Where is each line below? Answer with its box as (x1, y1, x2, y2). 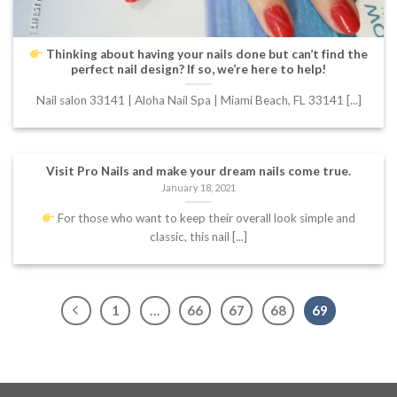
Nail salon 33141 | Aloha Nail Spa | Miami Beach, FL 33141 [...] (35, 92, 362, 107)
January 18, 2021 (161, 182, 236, 194)
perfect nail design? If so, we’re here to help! (71, 61, 326, 76)
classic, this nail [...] (150, 229, 247, 244)
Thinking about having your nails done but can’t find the (43, 46, 368, 61)
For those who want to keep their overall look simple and (55, 210, 356, 225)
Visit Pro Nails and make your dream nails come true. (46, 163, 351, 178)
